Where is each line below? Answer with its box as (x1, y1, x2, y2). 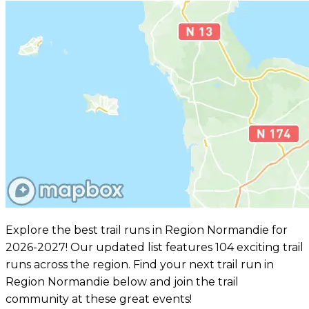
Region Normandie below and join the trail (6, 275, 239, 289)
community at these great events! (6, 292, 192, 306)
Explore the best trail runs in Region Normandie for (6, 223, 288, 237)
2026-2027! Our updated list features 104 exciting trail (6, 241, 303, 255)
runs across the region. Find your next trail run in (6, 258, 274, 272)
